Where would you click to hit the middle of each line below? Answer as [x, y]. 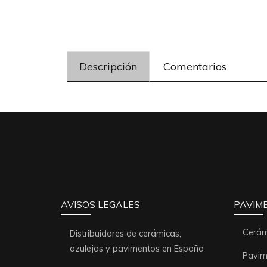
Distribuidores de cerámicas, [125, 233]
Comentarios [195, 66]
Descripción [108, 66]
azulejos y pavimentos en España [137, 248]
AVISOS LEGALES [100, 205]
